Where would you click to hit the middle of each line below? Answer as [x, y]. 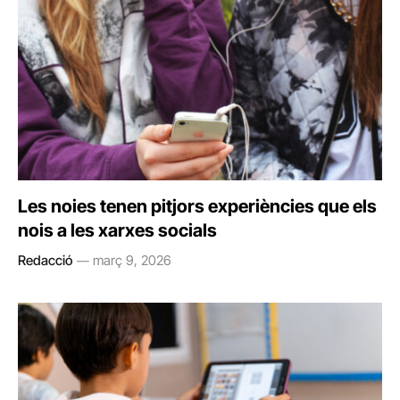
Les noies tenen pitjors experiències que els [197, 206]
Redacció [45, 260]
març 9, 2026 [132, 260]
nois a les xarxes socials [117, 230]
